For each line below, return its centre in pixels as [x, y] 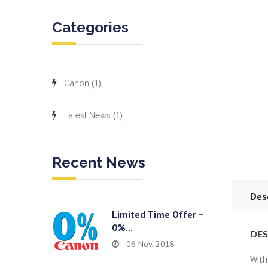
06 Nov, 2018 [150, 244]
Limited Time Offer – [158, 214]
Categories [90, 27]
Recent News [99, 162]
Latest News [87, 115]
